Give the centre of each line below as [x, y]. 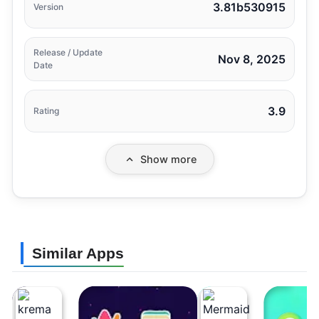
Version [48, 7]
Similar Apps [78, 253]
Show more [168, 159]
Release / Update [68, 53]
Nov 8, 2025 [252, 59]
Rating [46, 111]
